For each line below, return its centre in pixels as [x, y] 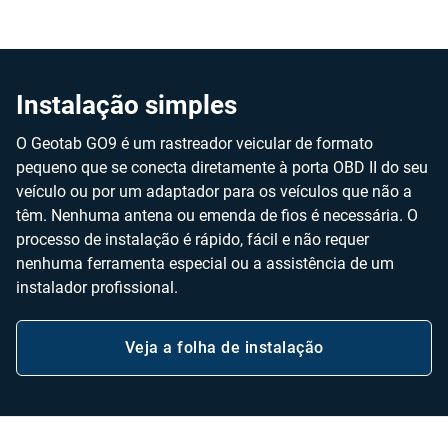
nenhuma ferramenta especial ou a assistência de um [205, 263]
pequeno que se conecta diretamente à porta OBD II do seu [222, 167]
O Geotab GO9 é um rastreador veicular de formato [194, 143]
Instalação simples [126, 105]
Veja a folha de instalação [224, 347]
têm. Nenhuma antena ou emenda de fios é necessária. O [217, 215]
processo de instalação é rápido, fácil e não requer [192, 239]
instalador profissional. [97, 287]
